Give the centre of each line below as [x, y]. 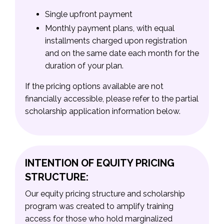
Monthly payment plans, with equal [110, 28]
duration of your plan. [84, 66]
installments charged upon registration [116, 41]
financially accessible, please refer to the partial [112, 99]
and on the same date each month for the [122, 53]
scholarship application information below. [103, 111]
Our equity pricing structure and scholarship [105, 194]
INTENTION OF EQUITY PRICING [100, 163]
